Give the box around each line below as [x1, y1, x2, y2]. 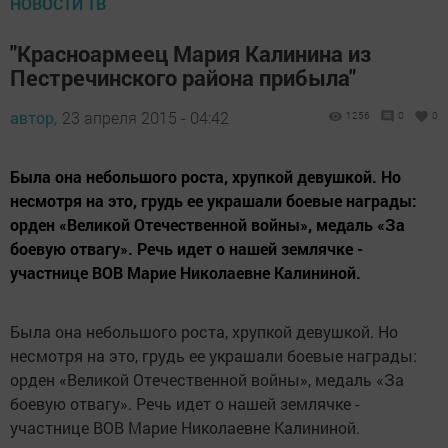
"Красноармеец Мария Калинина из [10, 39, 371, 68]
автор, [10, 107, 57, 128]
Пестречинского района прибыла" [10, 63, 356, 92]
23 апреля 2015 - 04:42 [62, 107, 229, 128]
